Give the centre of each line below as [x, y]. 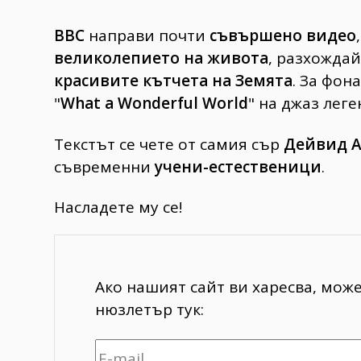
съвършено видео [283, 35]
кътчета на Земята [216, 80]
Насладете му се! [118, 207]
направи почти [147, 35]
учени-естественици [238, 166]
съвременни [104, 166]
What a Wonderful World [154, 103]
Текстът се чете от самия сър [169, 144]
